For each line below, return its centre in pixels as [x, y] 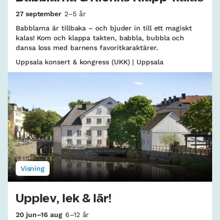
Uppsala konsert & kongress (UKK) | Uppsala [90, 62]
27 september [39, 14]
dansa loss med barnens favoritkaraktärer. [87, 48]
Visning [33, 169]
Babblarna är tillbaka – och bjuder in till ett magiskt [104, 28]
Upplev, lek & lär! [64, 199]
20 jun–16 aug [39, 215]
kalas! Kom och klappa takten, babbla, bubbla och [100, 38]
